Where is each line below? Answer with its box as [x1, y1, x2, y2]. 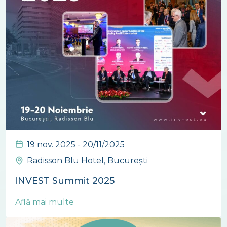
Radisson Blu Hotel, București [27, 155, 148, 165]
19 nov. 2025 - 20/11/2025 [27, 139, 125, 149]
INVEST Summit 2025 [15, 175, 115, 186]
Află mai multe [15, 197, 76, 207]
